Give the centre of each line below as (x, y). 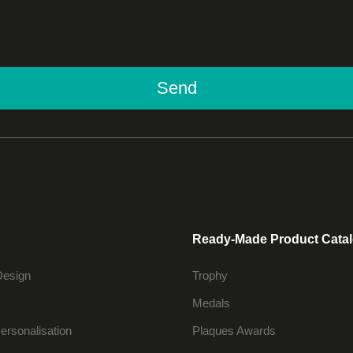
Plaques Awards (234, 330)
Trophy (210, 275)
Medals (211, 303)
